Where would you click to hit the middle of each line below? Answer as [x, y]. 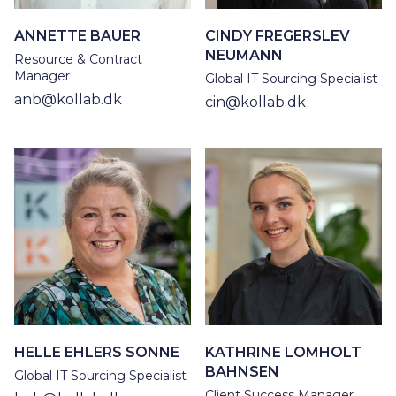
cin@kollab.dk [255, 103]
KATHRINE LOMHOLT [283, 353]
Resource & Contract [78, 60]
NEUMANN [244, 56]
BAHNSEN [242, 372]
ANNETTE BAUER [77, 36]
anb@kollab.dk [68, 100]
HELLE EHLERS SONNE [97, 353]
